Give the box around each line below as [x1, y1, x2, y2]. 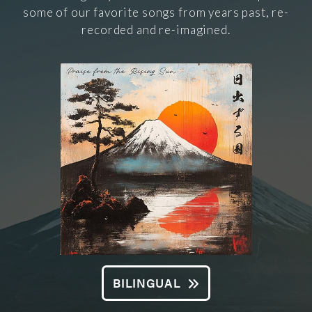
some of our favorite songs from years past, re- [23, 5, 289, 20]
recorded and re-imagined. [81, 22, 231, 38]
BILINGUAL [113, 274, 181, 291]
